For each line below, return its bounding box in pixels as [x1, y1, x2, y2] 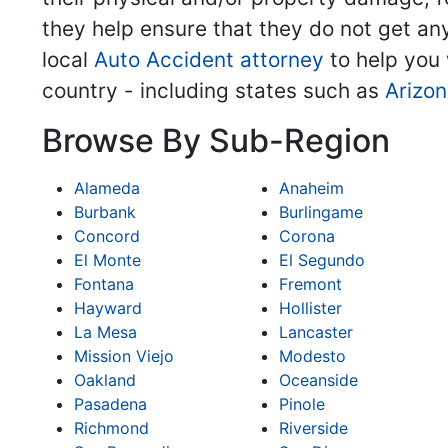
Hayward [74, 298, 142, 319]
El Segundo [278, 250, 365, 271]
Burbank [74, 202, 136, 223]
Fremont [278, 274, 342, 295]
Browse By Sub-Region [42, 121, 390, 161]
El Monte [74, 250, 141, 271]
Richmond [74, 418, 149, 439]
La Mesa [74, 322, 137, 343]
